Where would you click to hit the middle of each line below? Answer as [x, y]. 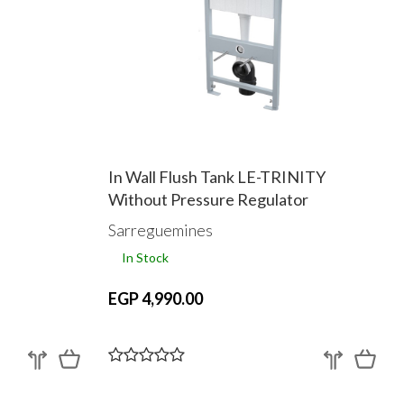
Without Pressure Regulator [208, 200]
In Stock [145, 257]
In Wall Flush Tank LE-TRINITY [216, 177]
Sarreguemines [160, 230]
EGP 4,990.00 [155, 298]
